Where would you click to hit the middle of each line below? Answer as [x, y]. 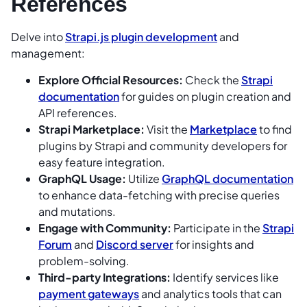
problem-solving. [84, 260]
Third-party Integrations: [105, 277]
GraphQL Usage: [82, 178]
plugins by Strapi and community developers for [163, 145]
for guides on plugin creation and [205, 96]
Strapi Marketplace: [91, 129]
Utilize [144, 178]
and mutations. [77, 211]
